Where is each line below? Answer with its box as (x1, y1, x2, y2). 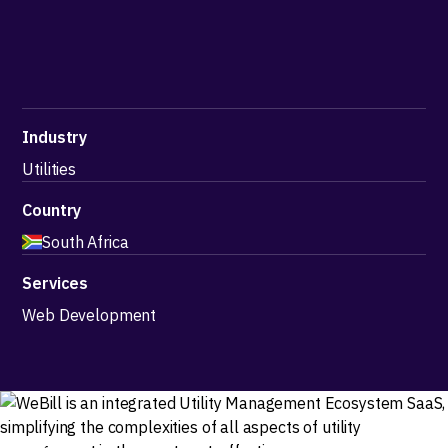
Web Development (22, 305, 157, 325)
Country (22, 200, 82, 220)
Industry (22, 127, 88, 147)
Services (22, 273, 89, 293)
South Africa (42, 232, 129, 252)
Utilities (22, 159, 77, 179)
